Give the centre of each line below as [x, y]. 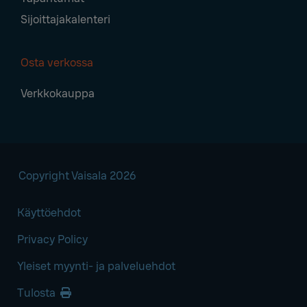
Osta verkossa [57, 62]
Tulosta [38, 293]
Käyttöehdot [49, 212]
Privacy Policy [52, 239]
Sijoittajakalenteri [65, 19]
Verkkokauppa [58, 93]
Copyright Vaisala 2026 [77, 175]
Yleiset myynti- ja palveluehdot [96, 266]
